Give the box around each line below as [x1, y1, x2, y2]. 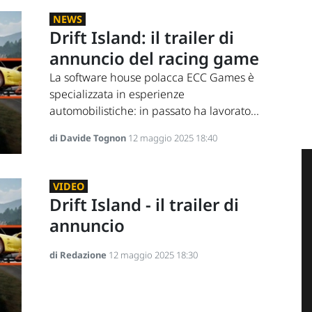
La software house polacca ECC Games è [49, 70, 254, 86]
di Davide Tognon [49, 132, 128, 145]
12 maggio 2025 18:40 [127, 132, 217, 145]
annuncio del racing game [49, 47, 259, 70]
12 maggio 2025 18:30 [108, 248, 198, 261]
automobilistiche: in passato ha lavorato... [49, 103, 259, 119]
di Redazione [49, 248, 109, 261]
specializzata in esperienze [49, 86, 185, 102]
